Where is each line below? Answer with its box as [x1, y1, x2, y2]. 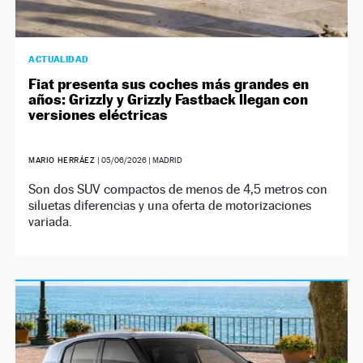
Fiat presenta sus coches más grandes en [28, 75, 310, 92]
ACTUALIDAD [28, 53, 89, 65]
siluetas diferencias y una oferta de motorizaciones [28, 198, 312, 213]
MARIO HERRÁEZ [28, 156, 98, 164]
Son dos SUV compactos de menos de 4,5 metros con [28, 181, 328, 197]
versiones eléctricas [28, 106, 169, 123]
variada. [28, 214, 73, 229]
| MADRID [147, 156, 183, 164]
